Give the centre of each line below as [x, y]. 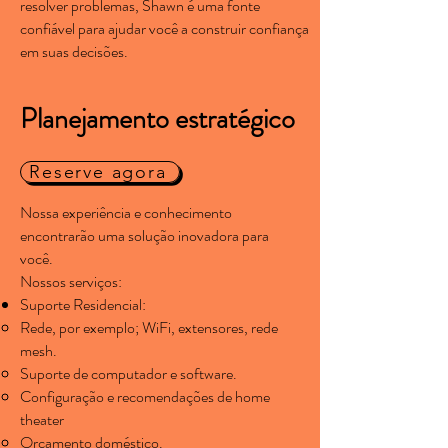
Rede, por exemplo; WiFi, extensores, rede [149, 327]
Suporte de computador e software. [128, 373]
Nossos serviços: [71, 281]
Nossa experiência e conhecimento [126, 212]
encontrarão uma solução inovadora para [144, 235]
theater [42, 419]
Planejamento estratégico [157, 119]
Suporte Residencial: [83, 304]
